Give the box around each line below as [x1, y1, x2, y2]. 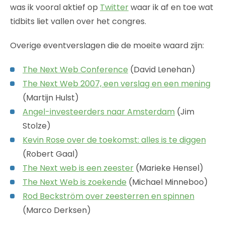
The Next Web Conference [23, 63, 128, 75]
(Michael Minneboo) [127, 176, 208, 188]
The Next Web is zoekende [23, 176, 127, 188]
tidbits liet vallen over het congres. [10, 15, 146, 27]
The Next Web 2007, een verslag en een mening [23, 77, 210, 89]
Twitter [100, 1, 129, 13]
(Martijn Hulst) [23, 91, 79, 103]
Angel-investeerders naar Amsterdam [23, 105, 175, 118]
